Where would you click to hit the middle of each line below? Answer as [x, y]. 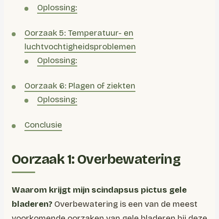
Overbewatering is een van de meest [125, 204]
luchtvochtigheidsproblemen [80, 47]
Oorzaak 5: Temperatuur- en [79, 33]
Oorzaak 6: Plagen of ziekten [80, 86]
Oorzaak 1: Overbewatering [96, 159]
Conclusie [43, 125]
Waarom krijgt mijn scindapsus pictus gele [99, 190]
